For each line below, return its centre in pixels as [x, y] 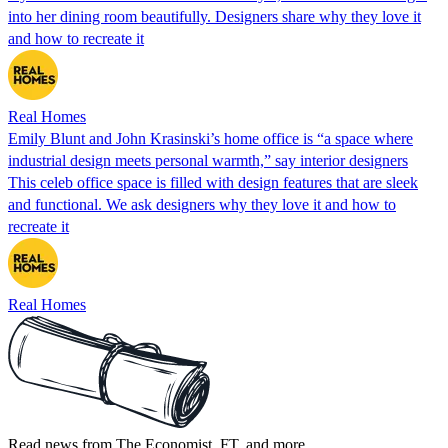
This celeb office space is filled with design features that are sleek [213, 182]
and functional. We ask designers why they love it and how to [202, 204]
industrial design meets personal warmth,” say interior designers [208, 160]
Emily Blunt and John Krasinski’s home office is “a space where [210, 138]
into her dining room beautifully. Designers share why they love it [214, 16]
